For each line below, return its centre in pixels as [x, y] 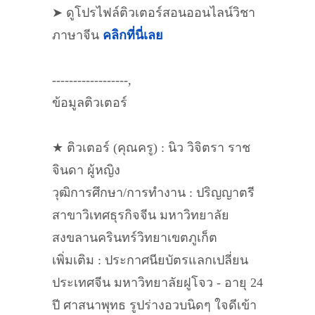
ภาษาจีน [77, 35]
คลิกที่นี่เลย [133, 35]
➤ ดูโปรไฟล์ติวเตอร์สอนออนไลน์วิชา [154, 13]
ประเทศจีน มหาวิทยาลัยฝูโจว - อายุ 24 [157, 283]
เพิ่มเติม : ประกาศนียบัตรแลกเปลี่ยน [150, 260]
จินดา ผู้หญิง [86, 170]
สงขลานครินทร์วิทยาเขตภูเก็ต [135, 238]
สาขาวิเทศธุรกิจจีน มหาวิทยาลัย [141, 215]
